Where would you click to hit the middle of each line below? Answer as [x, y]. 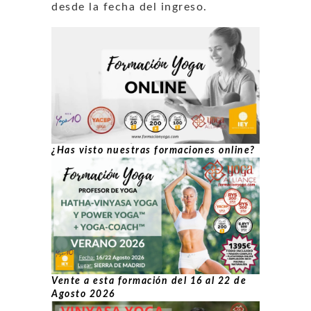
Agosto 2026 [83, 294]
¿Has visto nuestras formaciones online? [153, 150]
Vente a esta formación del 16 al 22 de [149, 281]
